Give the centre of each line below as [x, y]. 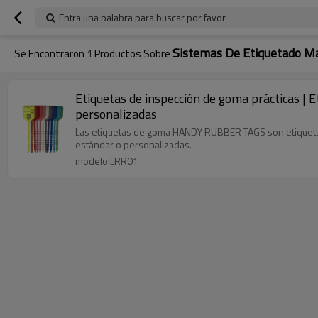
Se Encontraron [50, 54]
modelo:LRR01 [107, 161]
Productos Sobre [132, 54]
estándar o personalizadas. [133, 144]
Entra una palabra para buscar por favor [142, 17]
